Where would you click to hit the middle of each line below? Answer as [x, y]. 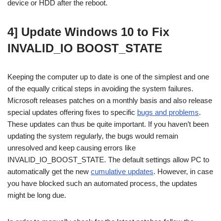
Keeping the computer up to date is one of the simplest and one [108, 76]
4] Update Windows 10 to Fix [88, 32]
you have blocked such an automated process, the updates [102, 183]
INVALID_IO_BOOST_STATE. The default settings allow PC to [108, 159]
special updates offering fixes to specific [72, 112]
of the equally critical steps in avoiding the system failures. [100, 88]
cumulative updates [122, 171]
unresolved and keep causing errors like [72, 147]
